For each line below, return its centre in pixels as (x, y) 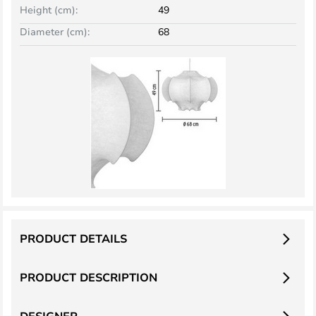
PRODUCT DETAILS (73, 238)
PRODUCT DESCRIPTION (89, 277)
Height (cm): (49, 10)
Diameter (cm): (55, 31)
